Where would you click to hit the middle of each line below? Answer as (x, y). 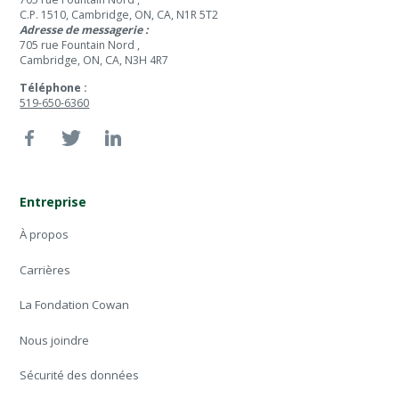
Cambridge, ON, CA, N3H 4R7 (94, 60)
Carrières (45, 269)
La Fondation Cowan (75, 305)
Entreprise (53, 202)
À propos (45, 235)
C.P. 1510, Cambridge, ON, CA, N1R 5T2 (119, 14)
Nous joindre (55, 340)
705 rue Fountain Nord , (80, 45)
